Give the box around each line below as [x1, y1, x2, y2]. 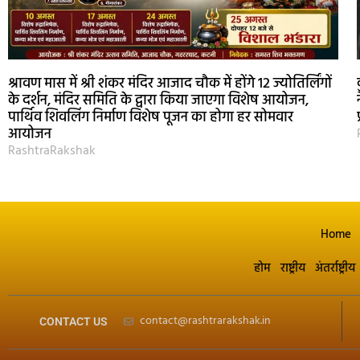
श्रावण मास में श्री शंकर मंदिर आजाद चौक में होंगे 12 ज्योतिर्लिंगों [8, 72, 332, 96]
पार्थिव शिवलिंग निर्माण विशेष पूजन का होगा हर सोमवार [8, 105, 293, 129]
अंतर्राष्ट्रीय [315, 258, 355, 278]
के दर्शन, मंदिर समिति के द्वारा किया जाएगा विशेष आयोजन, [8, 88, 309, 112]
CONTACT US [39, 314, 108, 328]
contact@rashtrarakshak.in [139, 312, 271, 331]
